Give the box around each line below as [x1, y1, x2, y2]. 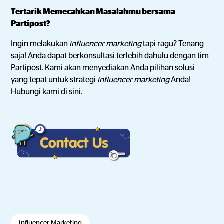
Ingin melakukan [11, 40, 70, 48]
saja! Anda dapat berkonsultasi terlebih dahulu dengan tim [11, 52, 209, 60]
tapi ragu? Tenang [143, 40, 204, 48]
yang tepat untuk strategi [11, 76, 98, 84]
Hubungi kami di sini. [11, 88, 83, 96]
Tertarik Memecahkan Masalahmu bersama [11, 8, 176, 16]
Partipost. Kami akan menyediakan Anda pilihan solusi [11, 64, 195, 72]
